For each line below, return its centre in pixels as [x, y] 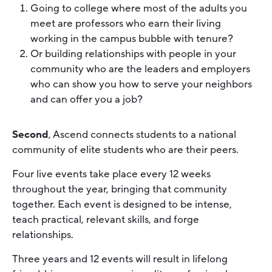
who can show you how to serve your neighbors [141, 84]
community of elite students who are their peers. [125, 149]
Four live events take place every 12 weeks [111, 174]
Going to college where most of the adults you [139, 8]
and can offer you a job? [87, 100]
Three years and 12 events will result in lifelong [120, 259]
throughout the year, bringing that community [120, 189]
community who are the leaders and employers [140, 69]
